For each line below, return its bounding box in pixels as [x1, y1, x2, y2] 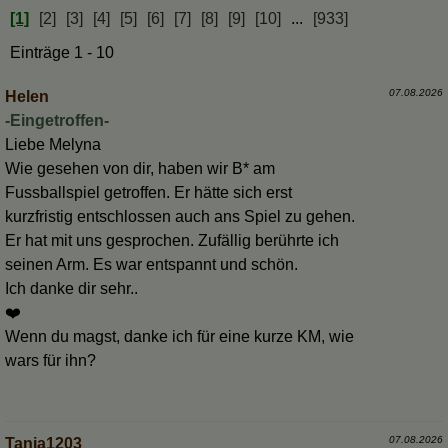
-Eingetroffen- [5, 112, 109, 130]
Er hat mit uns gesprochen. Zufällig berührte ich [5, 232, 339, 250]
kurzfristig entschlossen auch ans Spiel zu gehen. [5, 208, 355, 226]
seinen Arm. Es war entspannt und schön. [5, 256, 298, 274]
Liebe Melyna [5, 136, 101, 154]
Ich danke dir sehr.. [5, 280, 138, 298]
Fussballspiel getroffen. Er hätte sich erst [5, 184, 292, 202]
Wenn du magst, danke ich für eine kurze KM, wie [5, 328, 354, 346]
